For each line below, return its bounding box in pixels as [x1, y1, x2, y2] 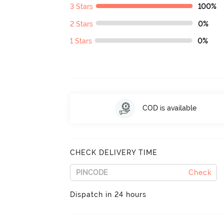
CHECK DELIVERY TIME [70, 148, 158, 156]
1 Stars [70, 37, 92, 45]
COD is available [142, 104, 196, 112]
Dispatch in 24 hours [70, 190, 147, 198]
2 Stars [70, 19, 93, 28]
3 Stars [70, 2, 93, 11]
